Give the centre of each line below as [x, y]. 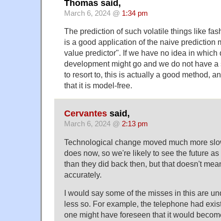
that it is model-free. [98, 86]
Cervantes [86, 113]
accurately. [83, 174]
